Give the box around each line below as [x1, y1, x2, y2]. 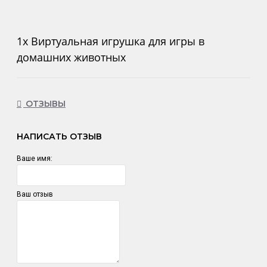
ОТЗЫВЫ [23, 98, 66, 110]
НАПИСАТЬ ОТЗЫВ [17, 131, 102, 142]
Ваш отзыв [17, 190, 53, 198]
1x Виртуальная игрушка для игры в [17, 33, 204, 48]
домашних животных [17, 49, 126, 64]
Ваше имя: [17, 154, 52, 163]
